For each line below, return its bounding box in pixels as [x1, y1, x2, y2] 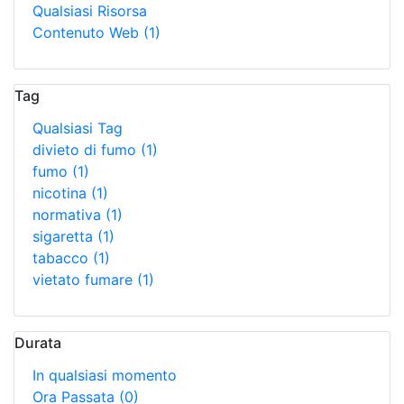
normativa [32, 206, 106, 224]
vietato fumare [32, 271, 137, 289]
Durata [14, 334, 61, 352]
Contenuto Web [32, 23, 143, 41]
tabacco [32, 249, 93, 267]
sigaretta [32, 227, 97, 245]
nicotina [32, 184, 91, 202]
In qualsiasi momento [32, 366, 177, 384]
